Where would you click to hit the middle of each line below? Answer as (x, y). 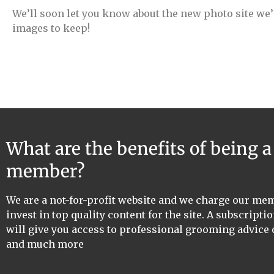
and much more (45, 244)
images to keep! (51, 28)
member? (46, 172)
